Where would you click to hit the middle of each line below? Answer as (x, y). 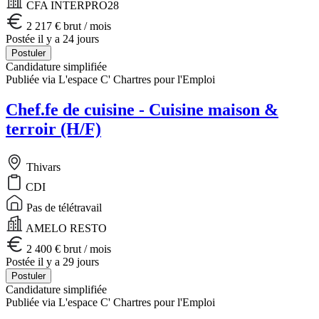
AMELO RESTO (65, 228)
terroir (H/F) (53, 129)
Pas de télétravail (63, 207)
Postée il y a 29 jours (52, 261)
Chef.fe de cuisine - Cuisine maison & (142, 109)
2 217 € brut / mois (67, 26)
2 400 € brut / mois (67, 249)
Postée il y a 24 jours (52, 38)
